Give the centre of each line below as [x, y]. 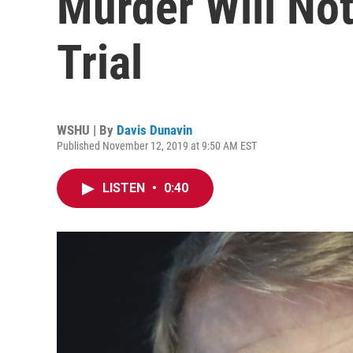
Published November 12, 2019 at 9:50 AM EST [157, 146]
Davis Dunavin [154, 130]
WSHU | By [87, 130]
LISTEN [125, 188]
